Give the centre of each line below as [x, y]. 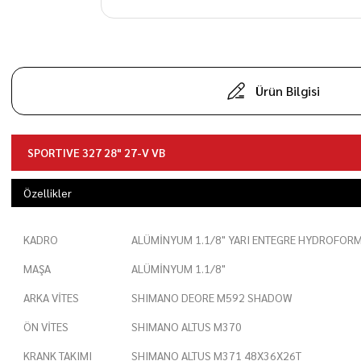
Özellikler [48, 193]
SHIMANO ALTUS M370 [186, 326]
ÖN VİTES [46, 326]
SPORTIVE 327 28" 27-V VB [96, 152]
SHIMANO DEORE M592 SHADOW [212, 297]
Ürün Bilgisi [288, 91]
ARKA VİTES [51, 297]
